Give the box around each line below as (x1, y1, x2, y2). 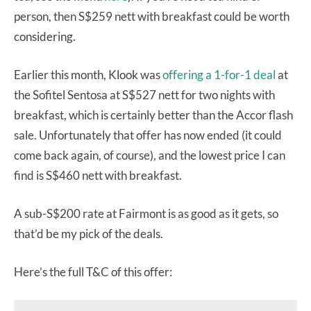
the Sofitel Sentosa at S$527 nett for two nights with (14, 87, 275, 102)
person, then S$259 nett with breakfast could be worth (14, 8, 289, 24)
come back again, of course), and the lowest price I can (14, 147, 285, 162)
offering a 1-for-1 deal (162, 67, 276, 82)
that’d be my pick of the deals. (14, 226, 165, 241)
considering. (14, 28, 78, 44)
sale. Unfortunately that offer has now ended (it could (14, 127, 282, 142)
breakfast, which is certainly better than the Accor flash (14, 107, 293, 122)
